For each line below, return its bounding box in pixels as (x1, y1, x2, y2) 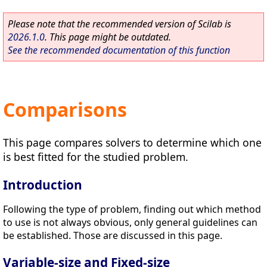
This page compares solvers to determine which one (3, 135, 262, 150)
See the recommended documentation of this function (8, 44, 230, 57)
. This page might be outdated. (45, 30, 171, 44)
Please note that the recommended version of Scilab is (8, 17, 231, 30)
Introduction (3, 176, 82, 193)
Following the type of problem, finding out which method (3, 202, 261, 216)
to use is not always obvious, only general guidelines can (3, 215, 257, 229)
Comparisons (3, 97, 127, 123)
